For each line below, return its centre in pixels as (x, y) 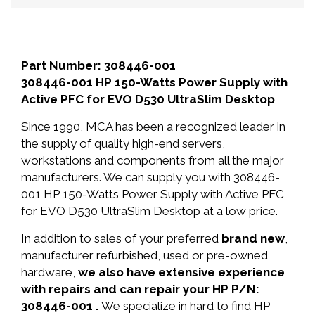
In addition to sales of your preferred (121, 238)
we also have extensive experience (181, 272)
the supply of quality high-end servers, (123, 143)
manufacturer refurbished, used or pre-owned (144, 255)
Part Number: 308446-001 (98, 65)
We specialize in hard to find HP (186, 306)
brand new (253, 238)
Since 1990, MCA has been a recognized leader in (153, 127)
